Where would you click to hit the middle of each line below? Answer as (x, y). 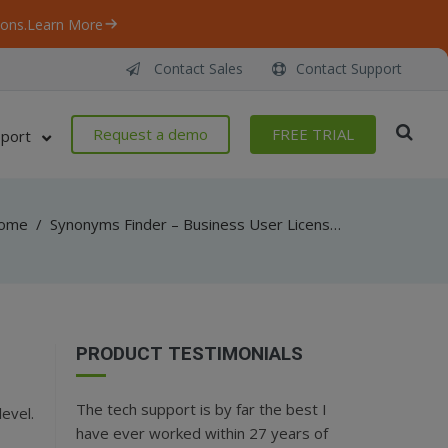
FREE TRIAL (313, 134)
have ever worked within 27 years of (202, 433)
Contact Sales (196, 68)
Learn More (65, 24)
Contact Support (349, 68)
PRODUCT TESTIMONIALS (189, 353)
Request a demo (150, 134)
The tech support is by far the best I (201, 409)
